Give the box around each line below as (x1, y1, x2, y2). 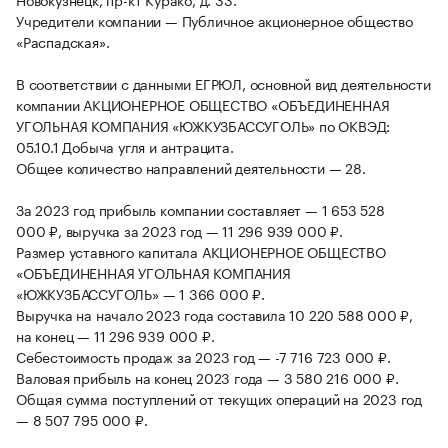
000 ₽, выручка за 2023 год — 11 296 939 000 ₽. (16, 219, 343, 242)
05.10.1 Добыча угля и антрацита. (16, 135, 234, 158)
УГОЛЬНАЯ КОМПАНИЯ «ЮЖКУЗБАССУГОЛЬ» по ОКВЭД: (16, 114, 391, 137)
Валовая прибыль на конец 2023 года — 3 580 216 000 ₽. (16, 366, 399, 389)
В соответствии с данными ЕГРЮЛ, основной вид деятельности (16, 72, 431, 95)
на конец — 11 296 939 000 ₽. (16, 324, 215, 347)
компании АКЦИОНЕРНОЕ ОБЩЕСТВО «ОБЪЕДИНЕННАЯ (16, 93, 390, 116)
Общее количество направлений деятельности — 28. (16, 156, 366, 179)
